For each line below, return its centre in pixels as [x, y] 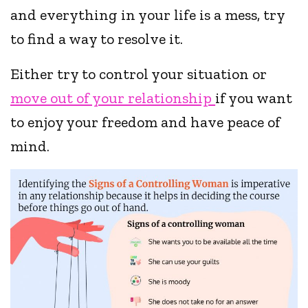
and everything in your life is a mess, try [148, 15]
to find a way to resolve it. [99, 39]
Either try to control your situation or [139, 74]
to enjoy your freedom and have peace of [146, 122]
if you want [254, 98]
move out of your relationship [113, 98]
